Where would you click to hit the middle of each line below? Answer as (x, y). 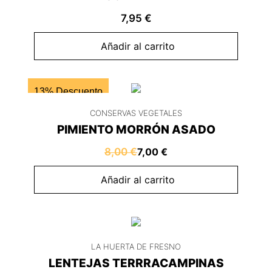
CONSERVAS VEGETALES (136, 113)
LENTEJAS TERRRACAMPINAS (136, 263)
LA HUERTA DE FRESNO (136, 247)
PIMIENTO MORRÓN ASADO (136, 130)
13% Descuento (68, 92)
